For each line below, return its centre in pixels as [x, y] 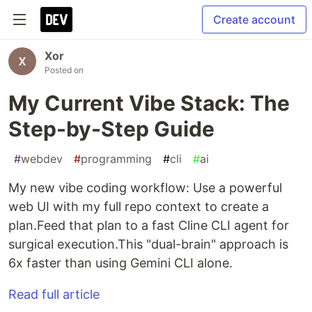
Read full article [54, 294]
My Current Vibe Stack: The [149, 103]
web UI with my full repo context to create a [139, 206]
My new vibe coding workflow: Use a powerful [145, 188]
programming [116, 159]
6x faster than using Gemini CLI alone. [120, 263]
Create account [254, 19]
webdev [42, 159]
